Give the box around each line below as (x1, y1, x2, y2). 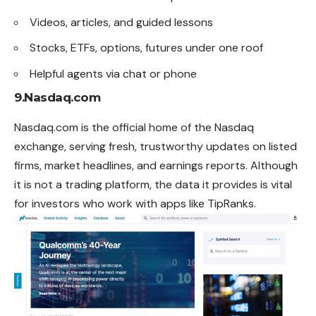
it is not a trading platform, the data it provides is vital (14, 177, 292, 193)
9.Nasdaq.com (14, 90, 100, 105)
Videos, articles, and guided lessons (30, 14, 213, 30)
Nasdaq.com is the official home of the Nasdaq (14, 120, 254, 135)
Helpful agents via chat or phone (30, 66, 197, 81)
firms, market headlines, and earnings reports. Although (14, 158, 298, 174)
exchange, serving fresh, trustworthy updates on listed (14, 139, 297, 154)
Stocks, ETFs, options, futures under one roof (30, 40, 263, 56)
